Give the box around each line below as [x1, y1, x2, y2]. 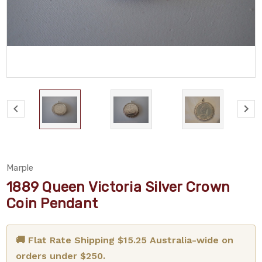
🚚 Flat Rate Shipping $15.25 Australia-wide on [16, 235, 233, 246]
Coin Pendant [6, 195, 98, 212]
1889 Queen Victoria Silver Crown [6, 179, 230, 196]
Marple [6, 163, 34, 174]
